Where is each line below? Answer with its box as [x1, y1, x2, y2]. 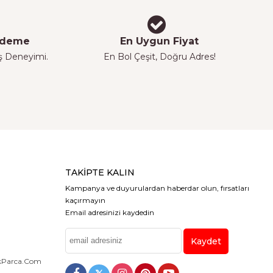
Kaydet [191, 236, 222, 247]
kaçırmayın [65, 195, 106, 205]
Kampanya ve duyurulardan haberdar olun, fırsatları [65, 183, 250, 193]
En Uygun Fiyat [120, 35, 199, 47]
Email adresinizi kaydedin [65, 207, 155, 217]
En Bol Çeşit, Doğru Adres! [103, 51, 216, 62]
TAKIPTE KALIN [65, 166, 135, 178]
